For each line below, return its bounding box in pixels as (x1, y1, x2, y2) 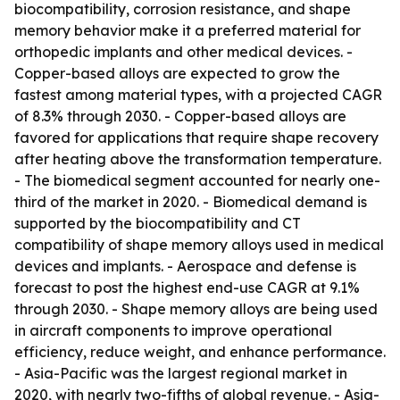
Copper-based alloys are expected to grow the (14, 64, 340, 82)
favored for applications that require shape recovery (14, 129, 379, 146)
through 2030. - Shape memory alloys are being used (14, 300, 378, 318)
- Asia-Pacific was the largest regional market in (14, 364, 347, 382)
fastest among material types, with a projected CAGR (14, 86, 382, 104)
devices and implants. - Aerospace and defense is (14, 257, 356, 275)
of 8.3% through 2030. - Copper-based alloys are (14, 107, 346, 125)
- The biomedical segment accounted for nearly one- (14, 171, 380, 189)
